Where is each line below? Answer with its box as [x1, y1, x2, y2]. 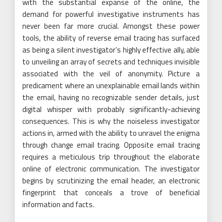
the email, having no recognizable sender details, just [22, 91, 200, 103]
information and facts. [22, 198, 94, 210]
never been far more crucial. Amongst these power [22, 20, 200, 32]
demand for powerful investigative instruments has [22, 8, 200, 20]
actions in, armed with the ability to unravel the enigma [22, 127, 200, 139]
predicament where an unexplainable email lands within [22, 79, 200, 91]
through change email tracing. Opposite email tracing [22, 139, 200, 151]
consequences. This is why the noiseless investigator [22, 115, 200, 127]
